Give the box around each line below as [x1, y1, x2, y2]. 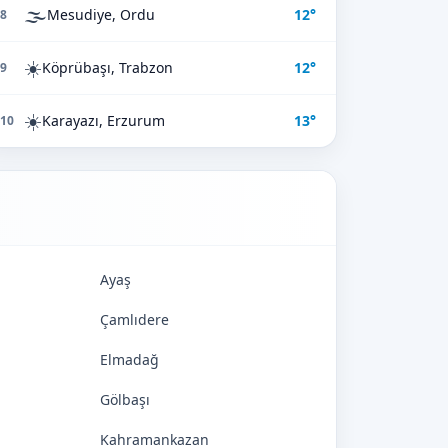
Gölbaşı [100, 390, 150, 409]
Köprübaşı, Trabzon [42, 58, 173, 77]
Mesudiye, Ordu [47, 5, 155, 24]
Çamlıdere [100, 310, 169, 329]
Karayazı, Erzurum [42, 111, 165, 130]
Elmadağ [100, 350, 159, 369]
